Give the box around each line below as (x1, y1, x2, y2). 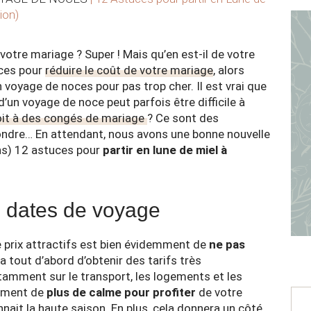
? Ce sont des (147, 111, 219, 125)
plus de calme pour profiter (47, 285, 196, 299)
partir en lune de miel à (103, 143, 227, 157)
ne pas (209, 237, 245, 251)
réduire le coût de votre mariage (45, 63, 213, 77)
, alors (213, 63, 244, 77)
